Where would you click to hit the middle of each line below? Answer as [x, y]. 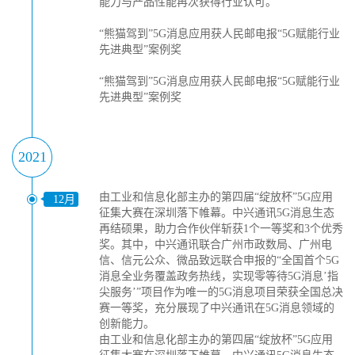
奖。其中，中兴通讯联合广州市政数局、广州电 [216, 244]
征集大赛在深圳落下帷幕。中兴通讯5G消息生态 [217, 213]
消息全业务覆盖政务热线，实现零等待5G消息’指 [219, 276]
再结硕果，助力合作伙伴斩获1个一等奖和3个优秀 [221, 229]
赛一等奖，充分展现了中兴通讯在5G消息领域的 [217, 308]
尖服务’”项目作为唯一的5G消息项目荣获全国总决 [221, 292]
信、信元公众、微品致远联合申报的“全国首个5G [219, 260]
